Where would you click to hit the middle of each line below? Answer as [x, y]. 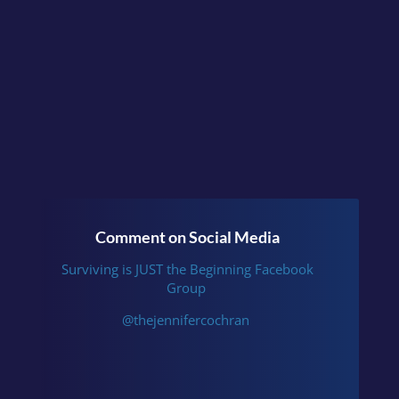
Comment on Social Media [186, 237]
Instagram [142, 17]
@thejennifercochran [186, 320]
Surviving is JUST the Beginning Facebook [186, 269]
